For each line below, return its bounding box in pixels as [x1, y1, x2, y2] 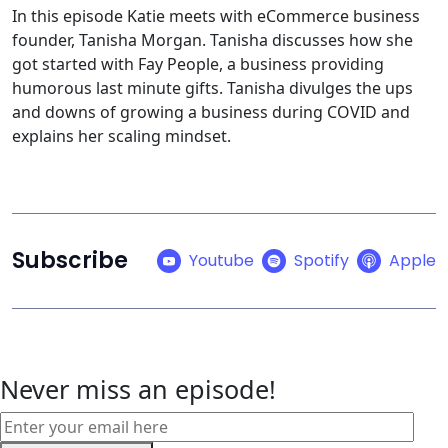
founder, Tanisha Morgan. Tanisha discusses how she [12, 28, 413, 51]
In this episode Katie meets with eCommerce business [12, 4, 420, 27]
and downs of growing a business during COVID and [12, 100, 410, 123]
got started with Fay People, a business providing [12, 52, 384, 75]
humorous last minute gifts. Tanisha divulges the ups [12, 76, 413, 99]
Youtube [189, 249, 254, 272]
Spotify [294, 249, 349, 272]
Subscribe [12, 244, 128, 276]
